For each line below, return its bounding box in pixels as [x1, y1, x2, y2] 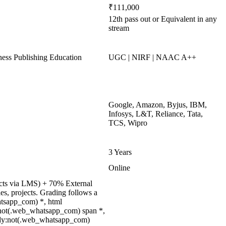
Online [108, 163, 130, 172]
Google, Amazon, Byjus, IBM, [108, 100, 207, 109]
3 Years [108, 148, 132, 156]
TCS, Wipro [108, 119, 147, 127]
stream [108, 24, 129, 32]
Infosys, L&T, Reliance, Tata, [108, 109, 203, 118]
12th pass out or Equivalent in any [108, 15, 217, 23]
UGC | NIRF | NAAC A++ [108, 53, 196, 62]
